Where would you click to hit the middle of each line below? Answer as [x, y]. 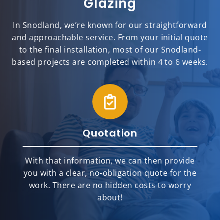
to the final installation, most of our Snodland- [110, 50]
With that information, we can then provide [110, 161]
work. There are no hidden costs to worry [110, 185]
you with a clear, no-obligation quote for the [110, 173]
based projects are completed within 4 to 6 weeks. [110, 62]
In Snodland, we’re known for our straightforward [110, 25]
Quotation [110, 133]
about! [110, 198]
